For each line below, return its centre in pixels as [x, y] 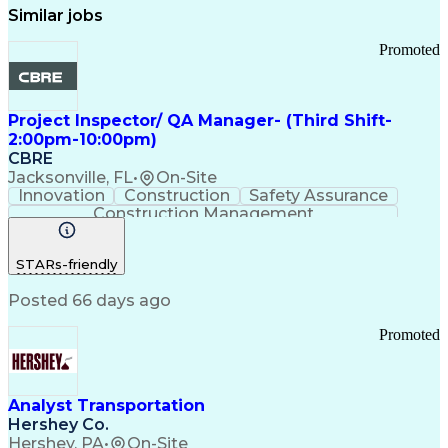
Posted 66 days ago [89, 301]
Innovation [61, 195]
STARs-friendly [66, 264]
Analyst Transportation [106, 406]
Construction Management [203, 213]
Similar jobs [55, 15]
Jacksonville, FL [70, 177]
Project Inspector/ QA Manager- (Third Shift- [200, 120]
